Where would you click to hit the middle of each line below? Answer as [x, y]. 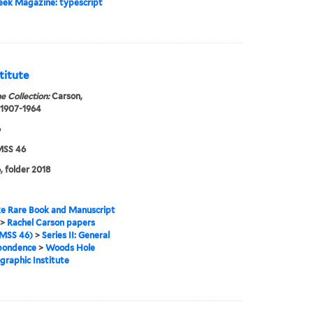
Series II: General [75, 235]
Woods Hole [70, 248]
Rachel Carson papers [51, 223]
